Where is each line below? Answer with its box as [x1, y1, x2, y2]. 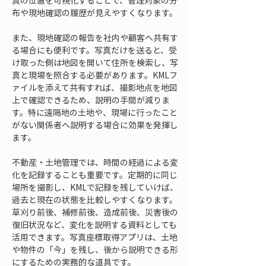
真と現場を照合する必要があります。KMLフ [12, 69, 178, 81]
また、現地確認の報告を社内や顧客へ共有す [12, 31, 178, 43]
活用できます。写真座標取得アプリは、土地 [12, 231, 178, 243]
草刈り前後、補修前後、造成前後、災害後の [12, 206, 178, 218]
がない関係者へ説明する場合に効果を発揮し [12, 119, 178, 131]
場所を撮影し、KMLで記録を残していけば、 [12, 181, 178, 193]
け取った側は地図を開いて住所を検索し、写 [12, 56, 178, 68]
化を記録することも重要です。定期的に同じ [12, 169, 178, 180]
